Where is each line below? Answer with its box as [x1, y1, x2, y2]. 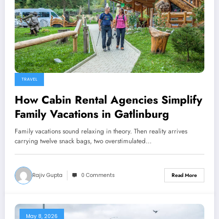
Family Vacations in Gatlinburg [15, 106, 169, 122]
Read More [172, 172, 197, 179]
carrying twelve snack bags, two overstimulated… [15, 136, 152, 146]
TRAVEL [22, 76, 37, 82]
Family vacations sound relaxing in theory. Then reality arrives [15, 126, 187, 136]
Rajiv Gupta [32, 171, 63, 179]
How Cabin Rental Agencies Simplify [15, 91, 202, 108]
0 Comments [81, 171, 115, 179]
